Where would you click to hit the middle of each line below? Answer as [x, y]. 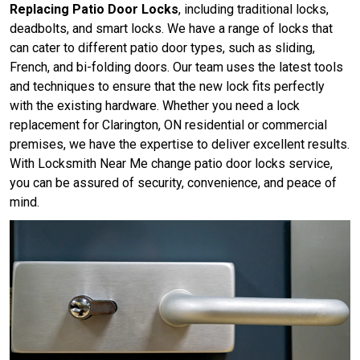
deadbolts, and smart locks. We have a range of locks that [171, 29]
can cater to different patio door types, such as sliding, [162, 48]
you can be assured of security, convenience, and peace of [173, 183]
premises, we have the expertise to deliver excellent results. [180, 145]
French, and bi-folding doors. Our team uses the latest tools [176, 67]
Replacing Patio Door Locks [94, 10]
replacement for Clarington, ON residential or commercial [168, 125]
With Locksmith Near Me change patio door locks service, [171, 164]
